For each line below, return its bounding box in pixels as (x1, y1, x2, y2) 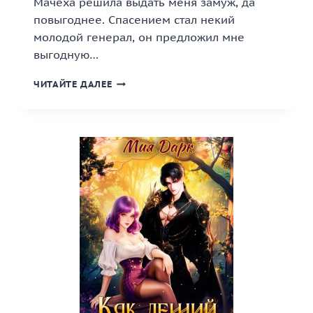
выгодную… (34, 48, 99, 61)
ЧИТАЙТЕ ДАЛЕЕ (34, 78, 112, 90)
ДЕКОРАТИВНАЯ (112, 89, 189, 101)
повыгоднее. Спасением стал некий (34, 13, 235, 27)
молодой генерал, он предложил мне (34, 30, 245, 44)
